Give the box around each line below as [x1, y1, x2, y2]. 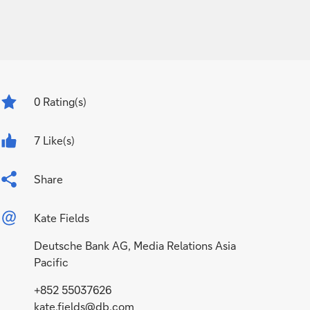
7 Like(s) [34, 133, 75, 147]
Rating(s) [40, 94, 87, 109]
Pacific [34, 255, 69, 269]
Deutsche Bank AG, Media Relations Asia [34, 238, 237, 253]
